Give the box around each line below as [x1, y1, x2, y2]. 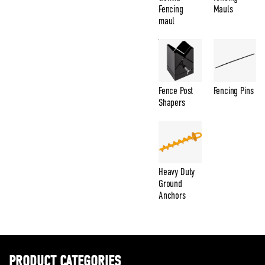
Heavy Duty [159, 166, 195, 177]
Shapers [159, 96, 185, 108]
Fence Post [159, 85, 193, 96]
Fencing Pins [213, 85, 254, 96]
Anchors [159, 190, 186, 201]
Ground [159, 178, 182, 189]
